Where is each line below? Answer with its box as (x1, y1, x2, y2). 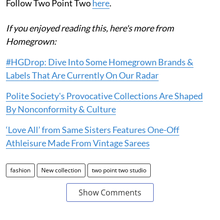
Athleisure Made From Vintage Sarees (6, 137, 150, 149)
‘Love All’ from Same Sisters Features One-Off (6, 124, 179, 136)
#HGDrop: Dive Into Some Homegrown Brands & (6, 56, 193, 68)
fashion (10, 166, 30, 175)
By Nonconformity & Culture (6, 104, 116, 115)
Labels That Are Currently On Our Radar (6, 70, 159, 81)
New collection (41, 166, 81, 175)
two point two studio (92, 166, 146, 175)
